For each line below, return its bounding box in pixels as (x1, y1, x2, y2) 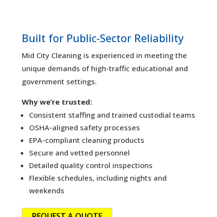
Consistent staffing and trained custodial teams (29, 109, 195, 120)
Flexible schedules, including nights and (29, 172, 167, 183)
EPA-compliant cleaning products (29, 135, 144, 145)
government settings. (21, 76, 97, 86)
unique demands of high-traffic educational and (21, 63, 188, 73)
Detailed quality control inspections (29, 160, 153, 170)
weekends (29, 185, 64, 195)
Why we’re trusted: (21, 96, 92, 107)
